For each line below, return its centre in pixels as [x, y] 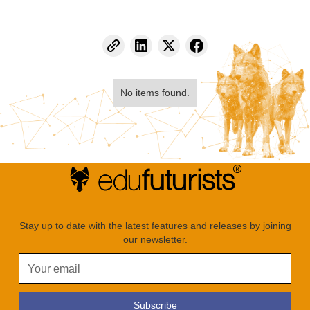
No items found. [155, 92]
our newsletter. [155, 240]
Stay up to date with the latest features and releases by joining [155, 226]
